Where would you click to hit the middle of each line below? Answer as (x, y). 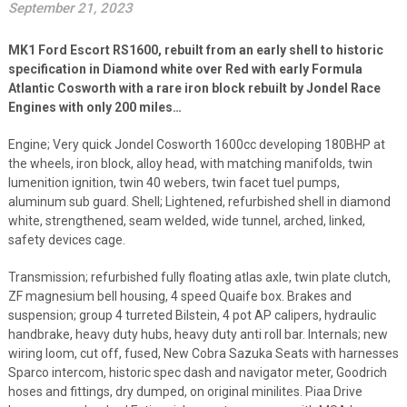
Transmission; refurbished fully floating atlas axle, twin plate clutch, (199, 277)
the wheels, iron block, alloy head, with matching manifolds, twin (190, 163)
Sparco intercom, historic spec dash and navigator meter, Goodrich (197, 372)
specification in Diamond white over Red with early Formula (185, 69)
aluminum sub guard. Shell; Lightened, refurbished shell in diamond (199, 201)
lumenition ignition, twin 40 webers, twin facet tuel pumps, (174, 182)
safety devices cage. (66, 239)
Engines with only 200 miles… (94, 107)
